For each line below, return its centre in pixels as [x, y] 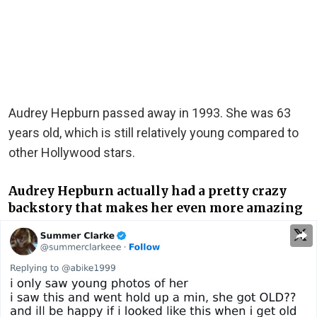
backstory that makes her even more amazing [156, 208]
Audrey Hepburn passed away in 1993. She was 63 [150, 113]
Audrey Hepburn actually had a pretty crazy [148, 191]
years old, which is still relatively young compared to [154, 132]
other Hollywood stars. [72, 152]
